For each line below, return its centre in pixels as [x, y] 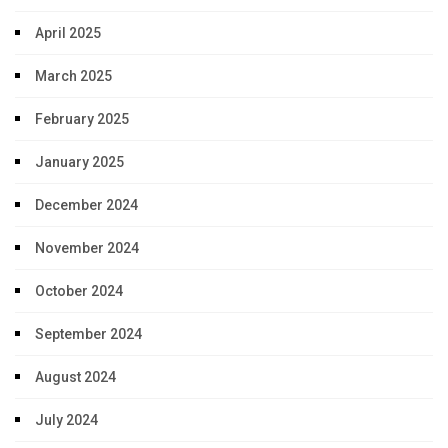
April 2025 [68, 33]
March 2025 [73, 76]
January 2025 [79, 162]
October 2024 [79, 291]
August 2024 [75, 377]
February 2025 [82, 119]
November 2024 [87, 248]
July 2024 [66, 420]
